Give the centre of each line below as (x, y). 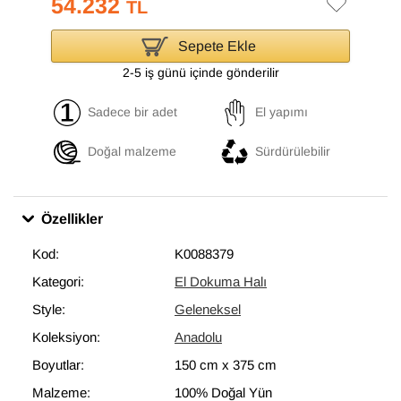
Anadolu (198, 337)
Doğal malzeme (132, 152)
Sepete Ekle (218, 46)
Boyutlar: (58, 365)
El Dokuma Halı (221, 282)
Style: (49, 309)
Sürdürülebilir (293, 152)
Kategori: (58, 282)
